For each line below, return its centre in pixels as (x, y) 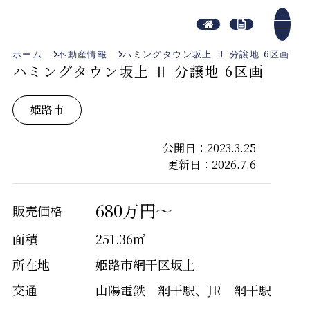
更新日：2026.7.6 (211, 165)
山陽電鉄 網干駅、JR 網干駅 (183, 290)
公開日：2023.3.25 (209, 148)
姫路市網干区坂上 (145, 265)
